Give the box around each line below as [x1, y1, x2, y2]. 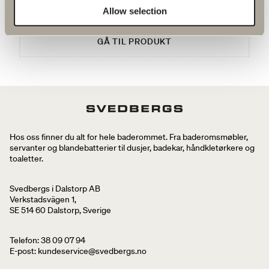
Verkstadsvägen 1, [10, 193, 76, 205]
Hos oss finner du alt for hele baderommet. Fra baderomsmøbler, [10, 131, 248, 142]
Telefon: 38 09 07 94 [10, 234, 85, 246]
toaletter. [10, 153, 43, 164]
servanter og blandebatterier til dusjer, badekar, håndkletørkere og [10, 142, 255, 153]
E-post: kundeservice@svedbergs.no [10, 245, 147, 256]
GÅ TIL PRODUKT [97, 36, 172, 47]
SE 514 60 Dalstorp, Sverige [10, 204, 111, 216]
